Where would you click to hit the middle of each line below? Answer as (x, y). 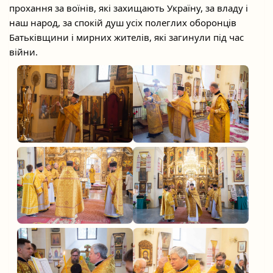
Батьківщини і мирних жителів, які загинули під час (126, 37)
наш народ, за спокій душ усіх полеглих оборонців (123, 23)
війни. (23, 52)
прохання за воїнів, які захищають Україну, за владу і (129, 8)
